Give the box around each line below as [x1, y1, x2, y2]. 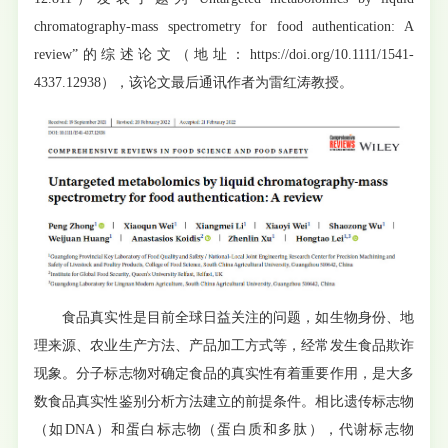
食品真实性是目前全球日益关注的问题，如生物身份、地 [34, 309, 414, 325]
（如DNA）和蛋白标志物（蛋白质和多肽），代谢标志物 [34, 421, 414, 437]
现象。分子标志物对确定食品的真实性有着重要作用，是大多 [34, 365, 414, 381]
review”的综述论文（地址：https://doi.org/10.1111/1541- [34, 46, 414, 62]
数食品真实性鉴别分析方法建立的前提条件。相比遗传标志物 [34, 393, 414, 409]
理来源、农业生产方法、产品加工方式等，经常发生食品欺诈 [34, 337, 414, 353]
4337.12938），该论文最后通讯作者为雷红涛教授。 [34, 74, 354, 90]
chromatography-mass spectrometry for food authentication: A [34, 18, 414, 34]
